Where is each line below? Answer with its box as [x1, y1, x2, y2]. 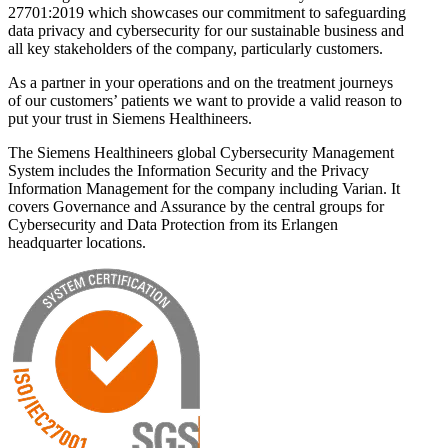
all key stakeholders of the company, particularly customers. [8, 40, 383, 58]
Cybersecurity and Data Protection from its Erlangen [8, 216, 338, 234]
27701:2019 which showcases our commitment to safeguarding [8, 4, 406, 22]
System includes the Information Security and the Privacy [8, 162, 369, 180]
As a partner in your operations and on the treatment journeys [8, 74, 393, 92]
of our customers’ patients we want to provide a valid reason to [8, 92, 402, 110]
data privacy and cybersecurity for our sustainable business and [8, 22, 404, 40]
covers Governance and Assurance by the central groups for [8, 198, 384, 216]
